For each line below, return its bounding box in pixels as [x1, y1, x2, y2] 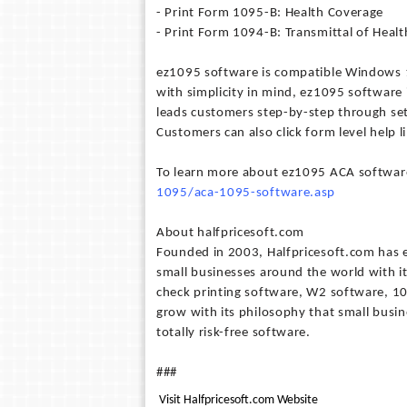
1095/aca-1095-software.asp [156, 186, 336, 200]
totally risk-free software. [156, 326, 311, 340]
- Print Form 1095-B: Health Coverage [156, 6, 384, 20]
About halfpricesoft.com [156, 226, 305, 240]
